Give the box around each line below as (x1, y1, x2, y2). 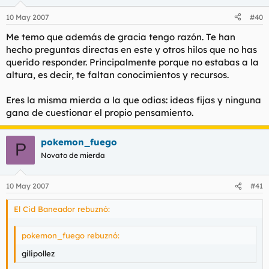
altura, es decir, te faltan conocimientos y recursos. (6, 68, 229, 80)
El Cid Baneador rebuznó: (14, 204, 110, 214)
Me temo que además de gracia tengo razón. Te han (6, 31, 235, 43)
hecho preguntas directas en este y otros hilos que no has (6, 43, 257, 55)
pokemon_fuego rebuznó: (22, 230, 119, 240)
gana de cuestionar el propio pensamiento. (6, 106, 193, 118)
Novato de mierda (41, 150, 105, 160)
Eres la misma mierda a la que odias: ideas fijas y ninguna (6, 94, 261, 106)
